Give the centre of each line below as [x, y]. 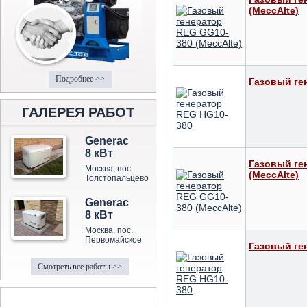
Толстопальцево [116, 178]
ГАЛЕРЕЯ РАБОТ [78, 112]
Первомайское [113, 240]
